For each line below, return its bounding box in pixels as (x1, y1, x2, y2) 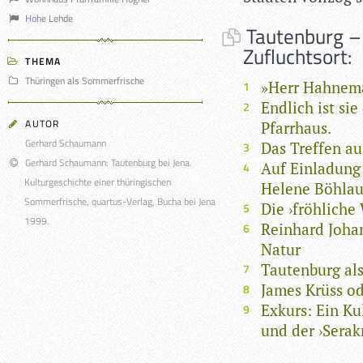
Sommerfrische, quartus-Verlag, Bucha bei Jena (24, 194, 216, 209)
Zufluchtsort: (243, 41, 352, 72)
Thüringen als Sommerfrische (25, 73, 145, 88)
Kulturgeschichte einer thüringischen (24, 174, 172, 190)
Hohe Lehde (25, 11, 74, 26)
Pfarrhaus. (261, 117, 332, 138)
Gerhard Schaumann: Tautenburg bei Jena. (25, 155, 193, 170)
